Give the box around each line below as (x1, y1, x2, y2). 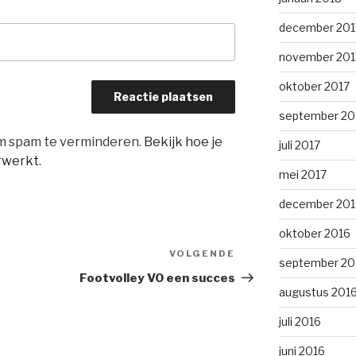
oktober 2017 (278, 79, 350, 93)
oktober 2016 (278, 226, 350, 240)
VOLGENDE (169, 248, 236, 260)
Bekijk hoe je (144, 134, 222, 150)
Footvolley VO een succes (79, 271, 236, 286)
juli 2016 (278, 315, 321, 328)
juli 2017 (278, 138, 320, 152)
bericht (234, 267, 283, 283)
